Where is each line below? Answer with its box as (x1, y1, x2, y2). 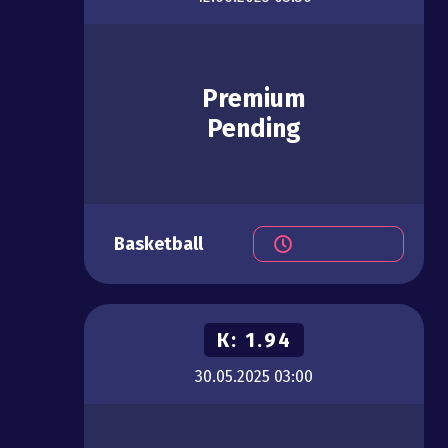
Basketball (114, 233, 203, 256)
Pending (207, 114, 301, 145)
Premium (202, 84, 306, 115)
